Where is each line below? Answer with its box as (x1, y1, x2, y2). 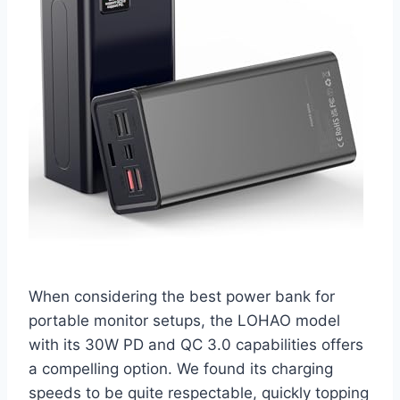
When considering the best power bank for (29, 287, 335, 306)
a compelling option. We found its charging (29, 360, 333, 379)
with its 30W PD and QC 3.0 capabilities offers (29, 336, 363, 354)
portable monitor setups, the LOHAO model (29, 312, 340, 330)
